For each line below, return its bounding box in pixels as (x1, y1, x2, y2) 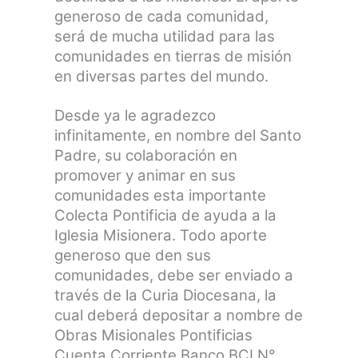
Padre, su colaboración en (54, 145, 238, 165)
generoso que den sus (54, 245, 212, 265)
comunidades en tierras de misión (54, 47, 292, 66)
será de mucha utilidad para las (54, 27, 276, 46)
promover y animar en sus (54, 165, 237, 185)
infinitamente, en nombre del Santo (54, 125, 302, 145)
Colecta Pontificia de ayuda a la (54, 205, 277, 225)
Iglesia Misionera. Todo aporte (54, 225, 268, 245)
